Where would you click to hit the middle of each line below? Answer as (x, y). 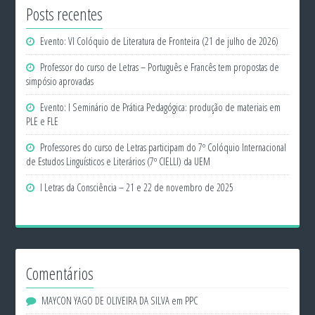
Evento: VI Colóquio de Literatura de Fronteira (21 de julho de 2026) (160, 41)
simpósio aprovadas (60, 81)
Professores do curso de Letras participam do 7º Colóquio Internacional (163, 147)
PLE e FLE (43, 121)
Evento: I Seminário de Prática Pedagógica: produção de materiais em (161, 107)
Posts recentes (65, 14)
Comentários (60, 274)
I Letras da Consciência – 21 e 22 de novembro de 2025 (137, 187)
